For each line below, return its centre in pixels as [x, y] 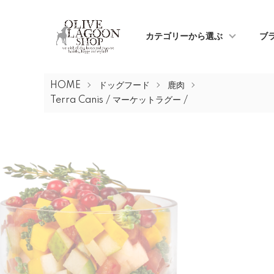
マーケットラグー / [150, 100]
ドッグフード [124, 86]
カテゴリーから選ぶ [184, 37]
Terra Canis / [80, 100]
